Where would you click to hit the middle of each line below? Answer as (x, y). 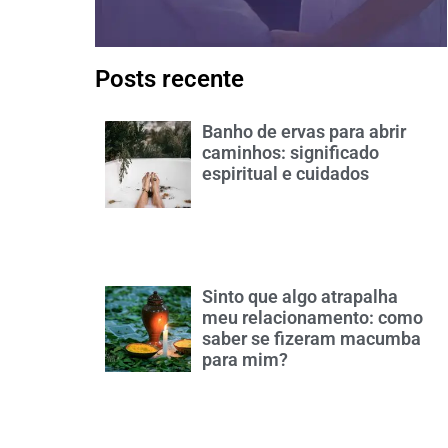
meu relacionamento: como (313, 317)
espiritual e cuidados (286, 174)
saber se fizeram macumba (312, 338)
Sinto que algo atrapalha (300, 296)
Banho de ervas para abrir (304, 132)
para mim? (245, 359)
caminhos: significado (291, 153)
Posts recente (170, 79)
